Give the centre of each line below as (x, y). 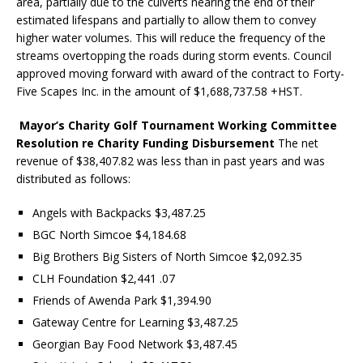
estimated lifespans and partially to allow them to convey (166, 19)
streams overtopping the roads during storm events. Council (174, 55)
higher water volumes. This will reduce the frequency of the (171, 37)
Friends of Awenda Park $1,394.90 (124, 300)
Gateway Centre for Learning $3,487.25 (137, 322)
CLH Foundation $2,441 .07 (105, 278)
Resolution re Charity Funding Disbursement (147, 143)
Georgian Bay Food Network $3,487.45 (137, 344)
